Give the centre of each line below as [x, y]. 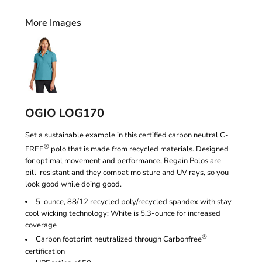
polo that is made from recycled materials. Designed [139, 149]
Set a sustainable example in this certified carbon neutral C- [127, 135]
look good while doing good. [73, 185]
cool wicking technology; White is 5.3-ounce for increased [123, 214]
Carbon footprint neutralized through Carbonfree [119, 239]
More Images [53, 23]
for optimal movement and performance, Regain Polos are [123, 161]
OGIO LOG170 [65, 113]
